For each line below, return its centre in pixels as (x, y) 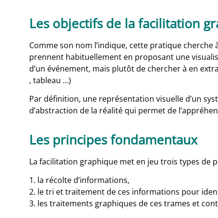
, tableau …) (50, 81)
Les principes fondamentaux (113, 139)
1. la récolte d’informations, (79, 180)
